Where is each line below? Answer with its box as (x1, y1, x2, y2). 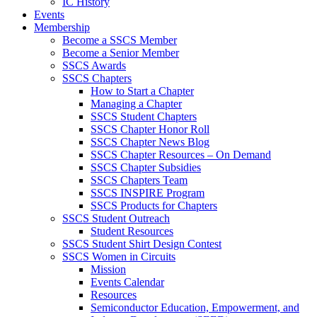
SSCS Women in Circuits (62, 250, 175, 263)
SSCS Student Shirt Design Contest (62, 237, 221, 250)
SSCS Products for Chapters (91, 199, 217, 212)
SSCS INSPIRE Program (91, 186, 204, 199)
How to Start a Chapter (91, 84, 194, 97)
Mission (91, 263, 126, 275)
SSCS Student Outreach (62, 212, 170, 224)
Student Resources (91, 224, 173, 237)
